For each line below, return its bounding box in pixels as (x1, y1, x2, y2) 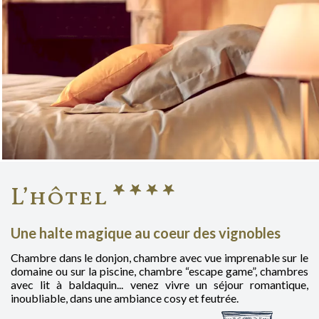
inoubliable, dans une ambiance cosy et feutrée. (11, 291, 239, 305)
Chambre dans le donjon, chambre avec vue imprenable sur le (11, 250, 308, 264)
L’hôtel (11, 181, 108, 215)
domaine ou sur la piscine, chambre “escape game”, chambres (11, 263, 308, 278)
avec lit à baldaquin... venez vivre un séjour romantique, (11, 277, 308, 291)
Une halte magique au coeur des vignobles (11, 224, 281, 241)
